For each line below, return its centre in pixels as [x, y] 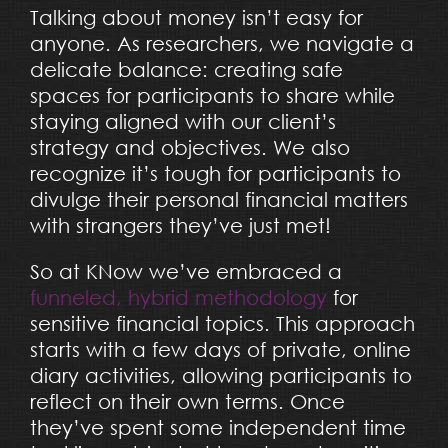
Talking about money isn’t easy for [196, 17]
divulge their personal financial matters [218, 199]
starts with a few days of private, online [220, 349]
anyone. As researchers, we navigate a [221, 43]
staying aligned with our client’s [182, 121]
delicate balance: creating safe [186, 69]
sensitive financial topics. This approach [222, 323]
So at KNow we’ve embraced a [185, 271]
